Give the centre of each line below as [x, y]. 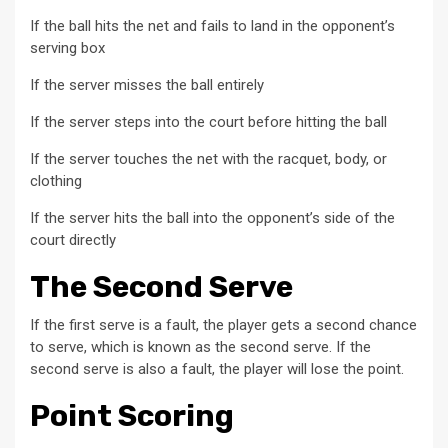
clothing [56, 180]
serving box [67, 47]
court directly [73, 239]
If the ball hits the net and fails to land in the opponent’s [212, 25]
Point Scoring [132, 415]
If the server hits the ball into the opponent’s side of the [212, 217]
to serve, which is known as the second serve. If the [200, 346]
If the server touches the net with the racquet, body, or [208, 158]
